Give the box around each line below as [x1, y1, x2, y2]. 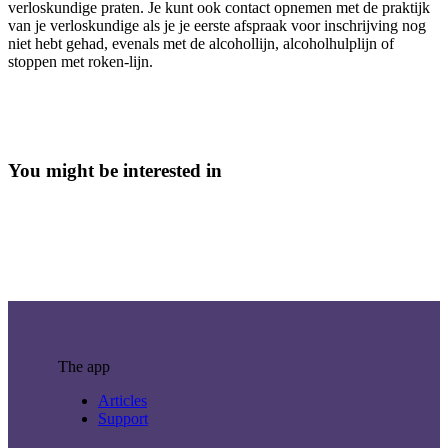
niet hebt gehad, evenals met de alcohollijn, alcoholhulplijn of [8, 35, 394, 53]
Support [98, 410, 148, 428]
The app [58, 358, 110, 376]
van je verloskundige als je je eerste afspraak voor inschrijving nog [8, 17, 426, 35]
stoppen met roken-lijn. [8, 53, 153, 71]
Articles [98, 392, 147, 410]
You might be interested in [8, 160, 222, 182]
